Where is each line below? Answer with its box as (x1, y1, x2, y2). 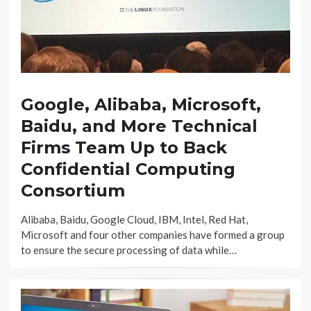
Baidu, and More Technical (21, 115, 258, 136)
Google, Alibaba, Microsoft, (21, 94, 261, 115)
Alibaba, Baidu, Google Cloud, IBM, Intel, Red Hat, (21, 212, 248, 226)
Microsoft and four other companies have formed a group (21, 228, 285, 241)
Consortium (21, 180, 125, 201)
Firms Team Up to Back (21, 137, 227, 158)
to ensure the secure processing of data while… (21, 243, 237, 256)
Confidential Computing (21, 158, 235, 179)
